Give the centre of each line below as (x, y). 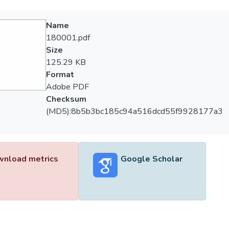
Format (60, 75)
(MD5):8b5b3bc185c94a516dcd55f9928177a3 (134, 111)
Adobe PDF (67, 87)
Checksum (66, 99)
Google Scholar (151, 159)
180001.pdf (68, 38)
